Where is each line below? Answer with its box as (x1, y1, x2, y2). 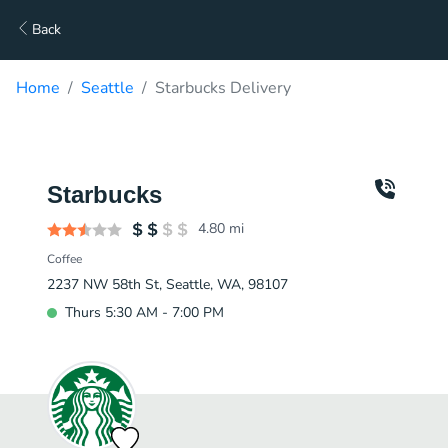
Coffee (47, 251, 82, 267)
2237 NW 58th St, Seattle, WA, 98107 (47, 275, 288, 294)
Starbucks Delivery (155, 77, 291, 99)
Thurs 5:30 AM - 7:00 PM (65, 303, 224, 322)
